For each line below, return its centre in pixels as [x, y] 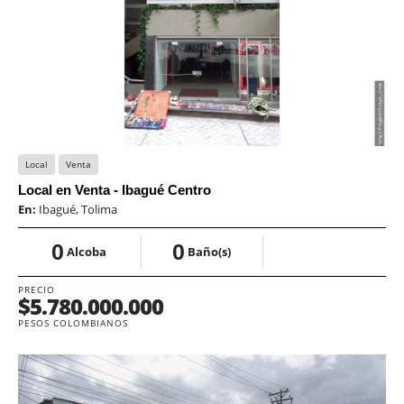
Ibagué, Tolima [78, 210]
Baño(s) [210, 252]
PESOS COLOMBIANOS [73, 323]
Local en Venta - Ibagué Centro [115, 190]
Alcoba [87, 252]
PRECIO [37, 290]
